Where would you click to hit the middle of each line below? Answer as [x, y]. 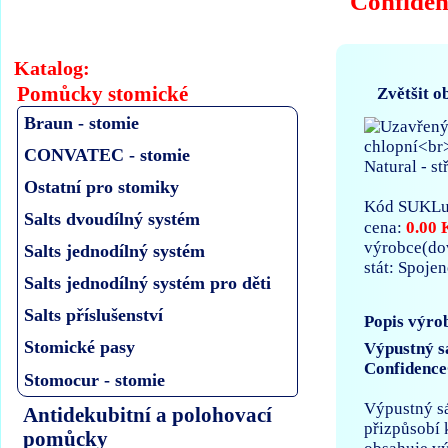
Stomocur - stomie [95, 379]
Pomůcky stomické [103, 94]
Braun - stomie [82, 122]
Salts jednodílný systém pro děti [148, 283]
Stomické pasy [80, 347]
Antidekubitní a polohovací [148, 414]
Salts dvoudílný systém [112, 218]
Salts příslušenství [94, 315]
